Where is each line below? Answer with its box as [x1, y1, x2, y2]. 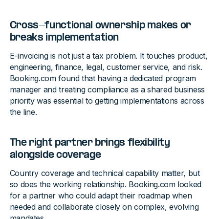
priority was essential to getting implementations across [9, 96, 204, 106]
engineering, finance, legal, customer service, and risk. [9, 62, 202, 72]
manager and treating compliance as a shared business [9, 85, 205, 95]
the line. [9, 107, 37, 117]
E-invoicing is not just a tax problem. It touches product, [9, 51, 208, 61]
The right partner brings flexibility [9, 138, 170, 149]
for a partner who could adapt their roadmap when [9, 191, 192, 201]
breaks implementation [9, 33, 119, 44]
